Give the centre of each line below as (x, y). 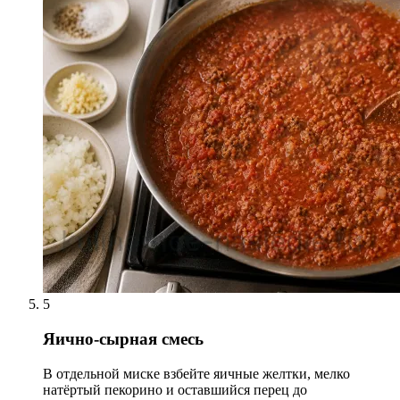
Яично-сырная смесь (123, 338)
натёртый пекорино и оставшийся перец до (175, 389)
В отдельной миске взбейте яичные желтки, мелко (196, 373)
